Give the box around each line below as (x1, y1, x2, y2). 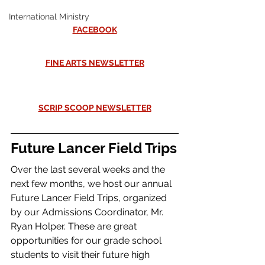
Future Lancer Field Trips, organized (11, 192, 169, 203)
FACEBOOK (72, 24, 117, 34)
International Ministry (9, 12, 89, 21)
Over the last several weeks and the (11, 163, 167, 175)
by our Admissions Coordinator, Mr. (11, 206, 166, 218)
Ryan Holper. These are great (11, 220, 139, 232)
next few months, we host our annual (11, 177, 174, 189)
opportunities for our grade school (11, 234, 164, 246)
